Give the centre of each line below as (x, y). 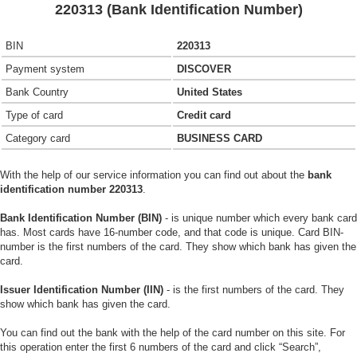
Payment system (45, 69)
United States (210, 92)
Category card (38, 138)
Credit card (204, 115)
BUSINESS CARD (220, 138)
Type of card (34, 115)
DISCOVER (204, 69)
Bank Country (37, 92)
